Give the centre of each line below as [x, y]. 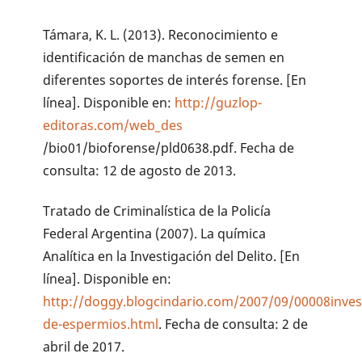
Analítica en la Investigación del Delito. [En [172, 257]
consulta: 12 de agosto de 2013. [140, 170]
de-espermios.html [101, 324]
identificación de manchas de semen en [164, 57]
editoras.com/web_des [113, 125]
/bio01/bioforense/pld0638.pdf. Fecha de [169, 147]
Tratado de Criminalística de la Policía [157, 211]
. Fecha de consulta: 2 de [234, 324]
